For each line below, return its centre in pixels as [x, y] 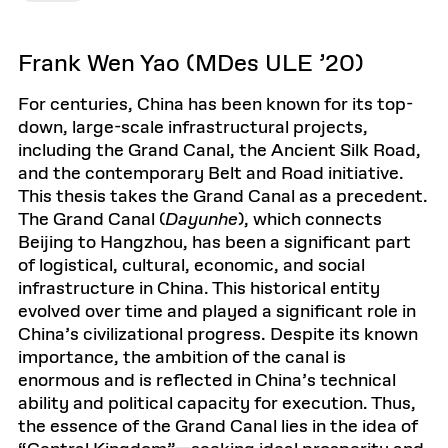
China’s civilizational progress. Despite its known [218, 334]
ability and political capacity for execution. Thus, [217, 403]
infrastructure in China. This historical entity [199, 288]
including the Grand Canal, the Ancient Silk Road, [219, 150]
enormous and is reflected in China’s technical [207, 380]
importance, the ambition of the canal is [182, 357]
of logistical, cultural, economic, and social [191, 265]
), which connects [310, 219]
